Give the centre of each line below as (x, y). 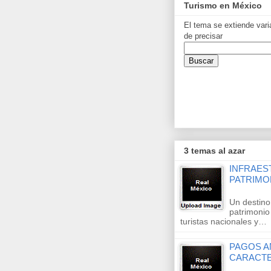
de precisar (203, 36)
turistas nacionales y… (224, 222)
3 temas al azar (214, 151)
